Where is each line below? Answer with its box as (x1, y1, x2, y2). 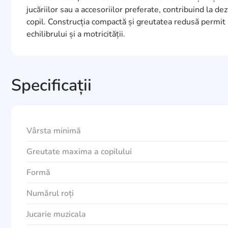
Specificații (11, 74, 92, 96)
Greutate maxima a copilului (26, 146, 132, 157)
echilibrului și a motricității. (26, 28, 125, 40)
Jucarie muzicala (26, 209, 86, 220)
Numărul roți (26, 188, 74, 199)
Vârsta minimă (26, 125, 81, 136)
